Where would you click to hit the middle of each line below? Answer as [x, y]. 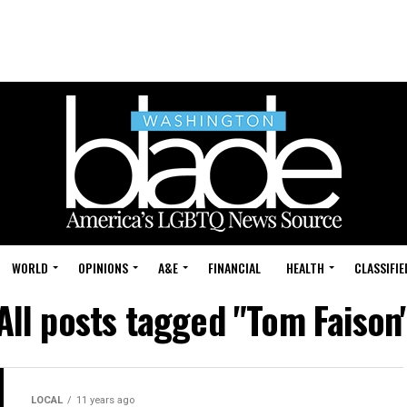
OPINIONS [103, 268]
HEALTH [305, 268]
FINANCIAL [234, 268]
